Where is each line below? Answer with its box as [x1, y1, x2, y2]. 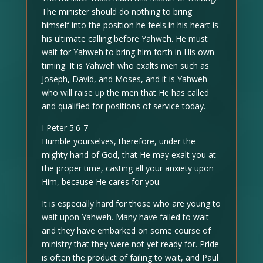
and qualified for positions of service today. [41, 100, 205, 112]
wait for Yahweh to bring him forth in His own [41, 46, 214, 58]
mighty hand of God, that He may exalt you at [41, 149, 216, 160]
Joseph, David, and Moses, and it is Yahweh [41, 73, 207, 85]
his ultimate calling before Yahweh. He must [41, 32, 208, 44]
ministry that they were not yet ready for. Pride [41, 238, 219, 249]
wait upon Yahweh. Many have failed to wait [41, 211, 209, 222]
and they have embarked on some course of [41, 224, 211, 236]
